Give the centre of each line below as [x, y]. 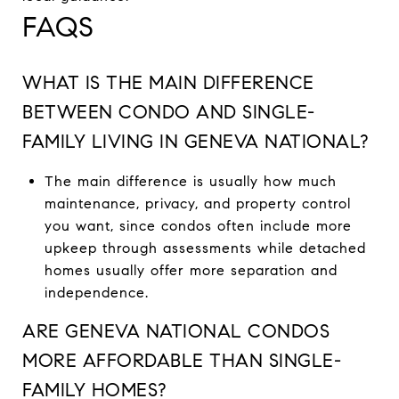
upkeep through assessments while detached [205, 248]
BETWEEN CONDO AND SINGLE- [169, 112]
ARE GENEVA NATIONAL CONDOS [176, 331]
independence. [96, 292]
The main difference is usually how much [190, 181]
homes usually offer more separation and [191, 270]
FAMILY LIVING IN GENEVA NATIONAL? [195, 141]
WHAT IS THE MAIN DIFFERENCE [168, 82]
